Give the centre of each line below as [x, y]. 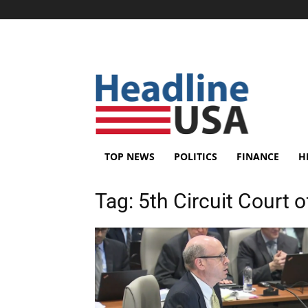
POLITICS [196, 156]
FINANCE [258, 156]
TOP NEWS [130, 156]
